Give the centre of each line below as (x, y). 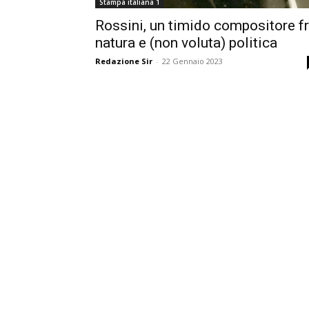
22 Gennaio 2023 (192, 61)
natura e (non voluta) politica (186, 43)
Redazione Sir (124, 61)
